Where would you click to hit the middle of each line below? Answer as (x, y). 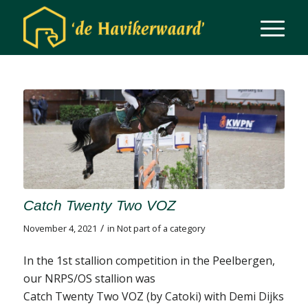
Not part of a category (161, 228)
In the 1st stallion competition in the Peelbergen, (149, 261)
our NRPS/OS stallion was (89, 279)
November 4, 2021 (60, 228)
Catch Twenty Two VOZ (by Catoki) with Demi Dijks (153, 297)
